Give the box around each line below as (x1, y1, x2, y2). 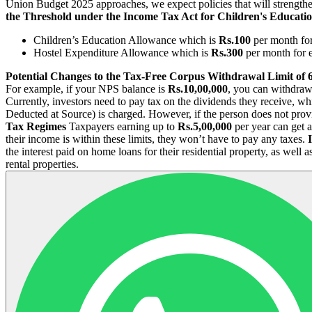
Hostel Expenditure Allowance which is (33, 46, 211, 58)
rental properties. (6, 157, 79, 170)
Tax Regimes (6, 120, 66, 132)
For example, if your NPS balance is (6, 82, 168, 95)
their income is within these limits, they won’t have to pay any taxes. (6, 132, 308, 145)
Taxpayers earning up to (66, 120, 178, 132)
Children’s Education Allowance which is (33, 33, 219, 46)
